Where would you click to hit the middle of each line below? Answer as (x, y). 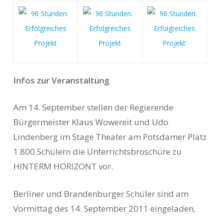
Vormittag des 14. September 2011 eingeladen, (104, 208)
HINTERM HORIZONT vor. (63, 166)
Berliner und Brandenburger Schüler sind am (101, 193)
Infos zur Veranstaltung (61, 80)
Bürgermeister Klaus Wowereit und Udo (91, 122)
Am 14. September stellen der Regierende (93, 107)
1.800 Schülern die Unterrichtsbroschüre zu (97, 151)
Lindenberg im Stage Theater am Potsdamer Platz (110, 137)
